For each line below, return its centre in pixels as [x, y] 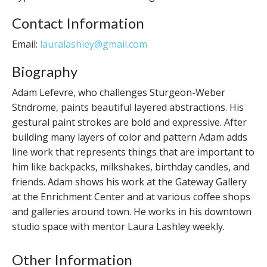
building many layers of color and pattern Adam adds [130, 137]
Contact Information [78, 23]
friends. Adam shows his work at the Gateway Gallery [129, 182]
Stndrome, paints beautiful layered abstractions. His [128, 107]
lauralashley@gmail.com [94, 44]
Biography [45, 71]
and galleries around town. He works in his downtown [132, 212]
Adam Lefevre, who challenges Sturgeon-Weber [119, 92]
